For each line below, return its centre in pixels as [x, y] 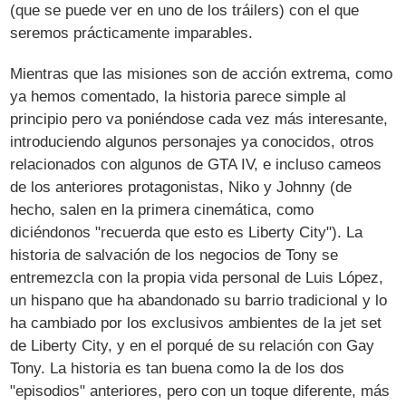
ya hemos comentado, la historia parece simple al [179, 97]
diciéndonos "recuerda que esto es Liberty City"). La [187, 233]
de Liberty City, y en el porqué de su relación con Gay [193, 346]
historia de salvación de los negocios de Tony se [174, 256]
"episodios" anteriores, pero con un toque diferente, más [200, 391]
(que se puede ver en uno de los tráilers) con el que [185, 11]
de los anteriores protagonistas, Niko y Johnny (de [181, 188]
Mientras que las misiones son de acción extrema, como [202, 74]
